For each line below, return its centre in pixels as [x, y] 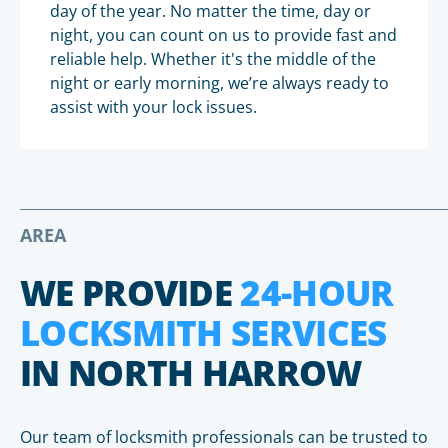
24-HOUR [317, 292]
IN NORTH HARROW [191, 372]
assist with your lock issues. [153, 107]
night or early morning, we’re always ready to [219, 83]
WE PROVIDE [130, 292]
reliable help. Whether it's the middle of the [213, 59]
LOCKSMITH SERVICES [203, 332]
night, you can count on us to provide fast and [223, 35]
